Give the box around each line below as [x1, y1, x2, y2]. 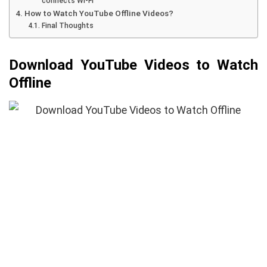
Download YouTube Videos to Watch [9, 56, 258, 73]
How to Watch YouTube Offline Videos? [24, 8, 173, 18]
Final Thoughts [41, 21, 95, 30]
